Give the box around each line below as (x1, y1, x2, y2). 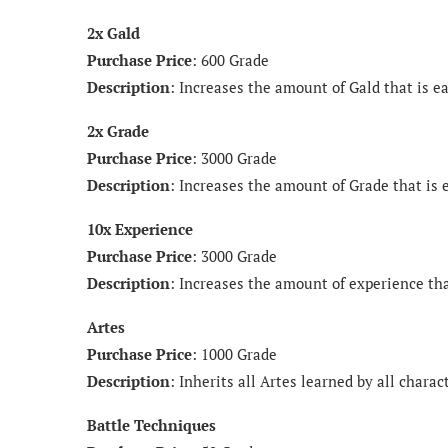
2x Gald (87, 22, 140, 43)
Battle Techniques (87, 414, 216, 435)
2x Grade (87, 120, 149, 141)
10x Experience (87, 218, 193, 239)
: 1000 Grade (192, 343, 277, 364)
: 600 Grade (192, 49, 269, 70)
